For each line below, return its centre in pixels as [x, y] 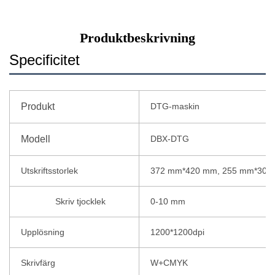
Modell [36, 139]
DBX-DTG [170, 139]
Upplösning [43, 232]
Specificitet [45, 60]
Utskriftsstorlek [49, 171]
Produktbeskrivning [137, 38]
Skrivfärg [38, 263]
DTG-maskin [175, 107]
